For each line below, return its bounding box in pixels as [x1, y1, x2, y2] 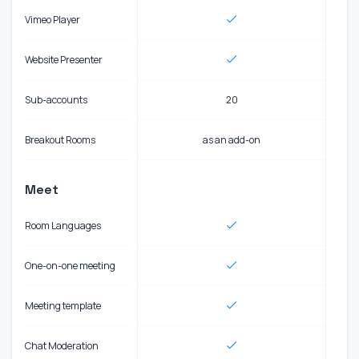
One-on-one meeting [25, 258, 115, 272]
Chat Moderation [25, 338, 99, 353]
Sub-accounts [25, 92, 87, 107]
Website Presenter [25, 52, 103, 67]
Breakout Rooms [25, 132, 95, 147]
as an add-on [203, 132, 260, 147]
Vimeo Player [25, 12, 80, 26]
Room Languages [25, 218, 101, 232]
